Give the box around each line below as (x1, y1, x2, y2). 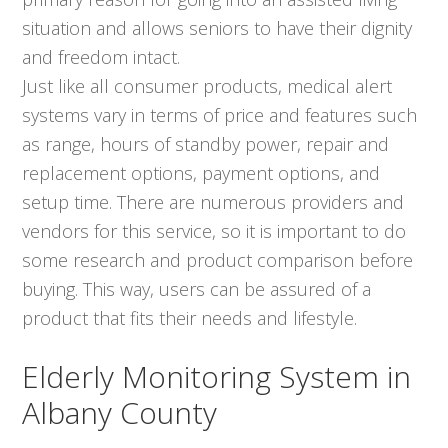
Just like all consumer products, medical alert (22, 73, 393, 98)
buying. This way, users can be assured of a (22, 276, 372, 301)
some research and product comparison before (22, 247, 414, 272)
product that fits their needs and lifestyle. (22, 305, 358, 330)
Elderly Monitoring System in (22, 355, 412, 397)
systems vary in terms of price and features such (22, 102, 418, 127)
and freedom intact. (22, 44, 181, 69)
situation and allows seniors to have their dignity (22, 15, 413, 40)
